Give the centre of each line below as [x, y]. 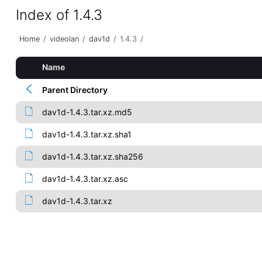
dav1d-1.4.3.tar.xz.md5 [87, 112]
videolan [64, 39]
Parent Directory [75, 90]
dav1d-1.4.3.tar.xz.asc [85, 179]
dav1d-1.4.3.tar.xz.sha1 [87, 134]
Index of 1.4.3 [59, 15]
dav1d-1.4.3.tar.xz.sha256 [92, 156]
